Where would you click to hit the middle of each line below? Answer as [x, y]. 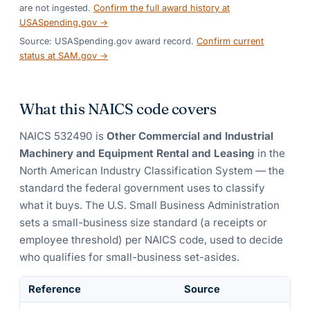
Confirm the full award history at [162, 8]
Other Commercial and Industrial [190, 136]
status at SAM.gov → [64, 56]
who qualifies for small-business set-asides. [129, 257]
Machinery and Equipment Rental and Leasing [137, 154]
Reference [55, 290]
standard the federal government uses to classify [142, 188]
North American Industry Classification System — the [152, 171]
